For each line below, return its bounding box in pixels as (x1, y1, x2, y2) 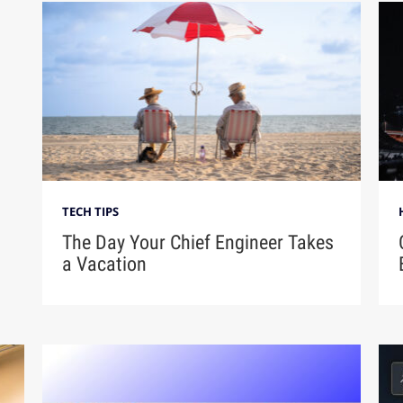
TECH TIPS (62, 203, 120, 220)
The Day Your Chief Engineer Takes (62, 231, 335, 255)
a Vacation (62, 253, 148, 276)
